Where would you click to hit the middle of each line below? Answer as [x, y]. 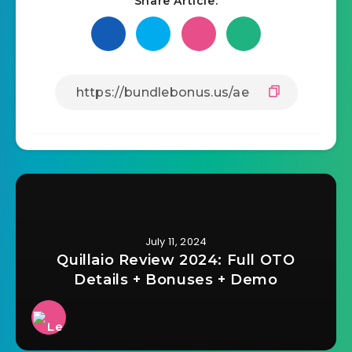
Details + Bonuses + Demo [176, 279]
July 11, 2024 [176, 241]
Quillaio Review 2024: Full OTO [176, 260]
